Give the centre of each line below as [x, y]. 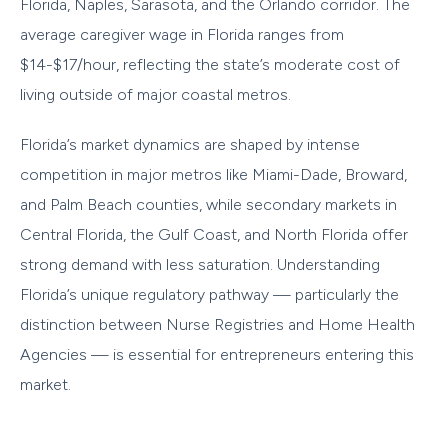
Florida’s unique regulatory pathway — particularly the [209, 294]
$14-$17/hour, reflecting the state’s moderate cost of [210, 64]
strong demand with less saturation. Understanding [200, 264]
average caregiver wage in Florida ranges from [182, 34]
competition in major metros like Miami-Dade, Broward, [213, 174]
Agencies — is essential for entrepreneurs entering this [217, 354]
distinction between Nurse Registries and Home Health [217, 324]
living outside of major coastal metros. [155, 94]
